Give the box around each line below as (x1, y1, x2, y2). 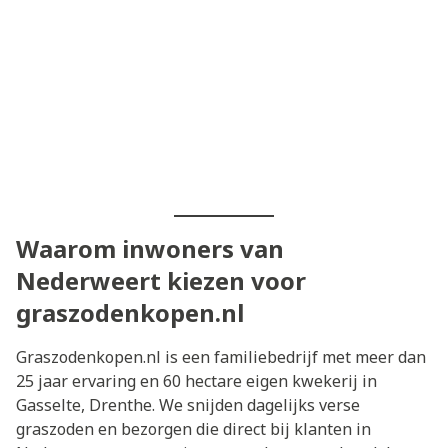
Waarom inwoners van (16, 231, 284, 265)
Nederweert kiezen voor (16, 263, 306, 297)
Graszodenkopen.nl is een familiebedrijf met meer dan (16, 345, 426, 368)
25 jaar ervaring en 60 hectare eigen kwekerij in (16, 369, 377, 392)
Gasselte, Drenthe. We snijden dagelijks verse (16, 393, 360, 416)
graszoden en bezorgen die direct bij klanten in (16, 417, 371, 440)
